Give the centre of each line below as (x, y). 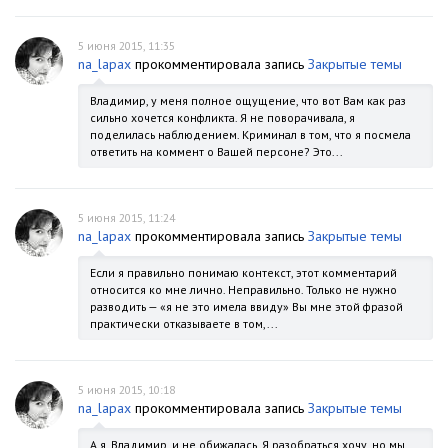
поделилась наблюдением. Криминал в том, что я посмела (250, 134)
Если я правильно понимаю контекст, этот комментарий (243, 272)
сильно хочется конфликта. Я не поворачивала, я (222, 117)
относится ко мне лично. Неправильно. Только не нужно (243, 289)
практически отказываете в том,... (184, 323)
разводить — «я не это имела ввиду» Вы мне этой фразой (246, 306)
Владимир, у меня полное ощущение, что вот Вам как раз (248, 100)
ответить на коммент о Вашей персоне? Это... (216, 151)
